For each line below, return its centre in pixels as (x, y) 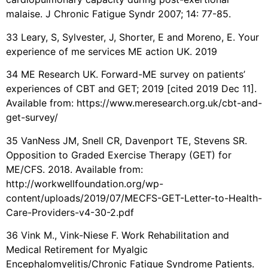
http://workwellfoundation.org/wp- (85, 183)
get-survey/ (32, 118)
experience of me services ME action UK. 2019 (112, 51)
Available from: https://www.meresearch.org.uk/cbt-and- (134, 103)
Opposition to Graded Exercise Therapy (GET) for (119, 155)
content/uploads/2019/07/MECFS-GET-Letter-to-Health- (134, 198)
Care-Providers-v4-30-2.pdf (70, 212)
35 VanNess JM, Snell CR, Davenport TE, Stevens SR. (127, 140)
